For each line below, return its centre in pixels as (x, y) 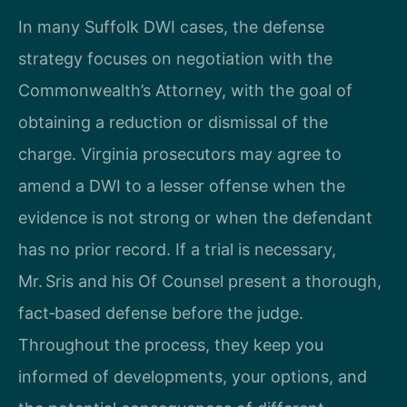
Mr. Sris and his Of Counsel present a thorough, (200, 281)
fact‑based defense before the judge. (161, 313)
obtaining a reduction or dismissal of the (173, 122)
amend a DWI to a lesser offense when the (182, 185)
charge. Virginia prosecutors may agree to (180, 154)
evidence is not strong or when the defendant (195, 217)
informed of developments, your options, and (193, 376)
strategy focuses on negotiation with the (175, 58)
